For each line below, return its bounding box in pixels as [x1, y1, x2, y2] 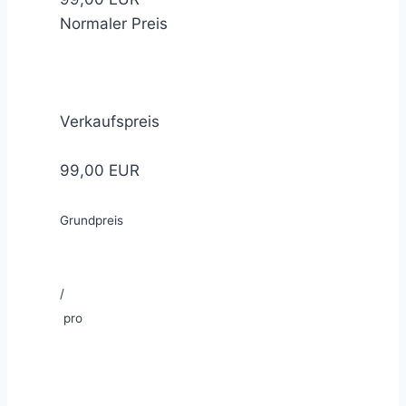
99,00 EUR [60, 161, 140, 180]
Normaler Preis [60, 14, 168, 34]
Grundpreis [60, 213, 123, 228]
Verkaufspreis [60, 112, 159, 131]
